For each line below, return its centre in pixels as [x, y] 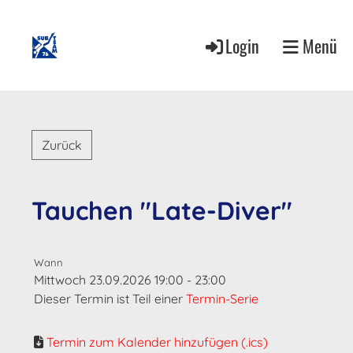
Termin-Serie [222, 299]
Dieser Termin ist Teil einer [110, 299]
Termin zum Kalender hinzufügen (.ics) [157, 342]
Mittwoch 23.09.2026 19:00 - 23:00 [130, 280]
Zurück [62, 145]
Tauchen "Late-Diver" [162, 210]
